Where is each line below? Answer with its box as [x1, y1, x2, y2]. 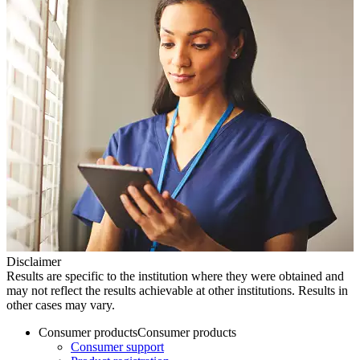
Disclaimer [6, 255, 61, 269]
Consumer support [71, 340, 164, 354]
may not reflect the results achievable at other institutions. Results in [6, 284, 348, 298]
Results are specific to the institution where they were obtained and [6, 269, 344, 284]
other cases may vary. [6, 298, 115, 313]
